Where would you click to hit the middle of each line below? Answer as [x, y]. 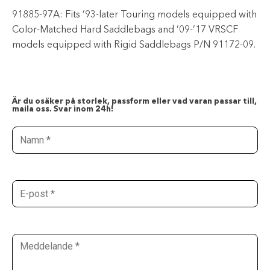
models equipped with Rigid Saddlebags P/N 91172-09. [134, 45]
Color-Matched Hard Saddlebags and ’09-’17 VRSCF [125, 30]
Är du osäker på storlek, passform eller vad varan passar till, [134, 102]
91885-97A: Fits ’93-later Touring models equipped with [134, 15]
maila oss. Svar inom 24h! [63, 109]
